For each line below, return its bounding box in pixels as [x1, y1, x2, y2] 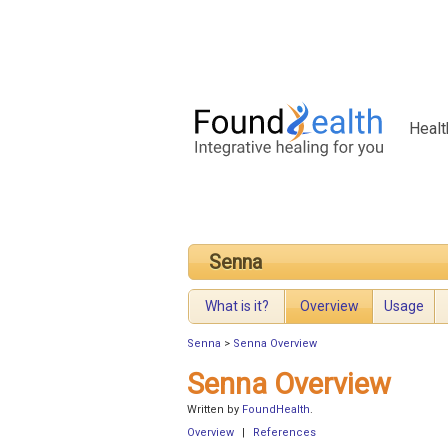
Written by [187, 403, 242, 417]
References [253, 426, 316, 440]
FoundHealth [242, 403, 310, 417]
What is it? [205, 298, 269, 315]
